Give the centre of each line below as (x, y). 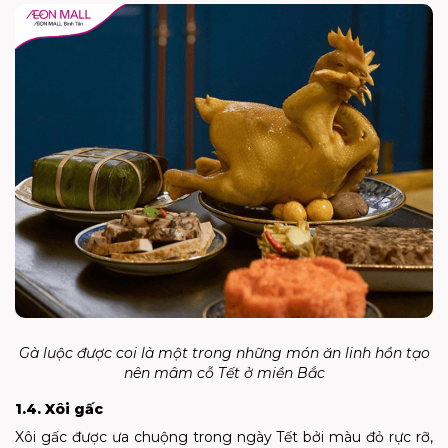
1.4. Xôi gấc (59, 409)
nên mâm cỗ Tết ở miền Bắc (224, 373)
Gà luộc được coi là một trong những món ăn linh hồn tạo (224, 353)
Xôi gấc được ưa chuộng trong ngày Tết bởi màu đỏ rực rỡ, (224, 437)
